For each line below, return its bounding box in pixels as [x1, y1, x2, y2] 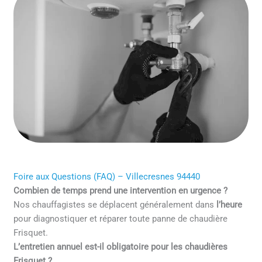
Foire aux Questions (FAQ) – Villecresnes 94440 [13, 171, 201, 182]
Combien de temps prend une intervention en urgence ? [13, 185, 228, 196]
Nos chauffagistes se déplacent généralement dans [13, 199, 217, 211]
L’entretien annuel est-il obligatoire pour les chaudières [13, 242, 228, 253]
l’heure [216, 199, 243, 211]
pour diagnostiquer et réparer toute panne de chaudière [13, 213, 228, 225]
